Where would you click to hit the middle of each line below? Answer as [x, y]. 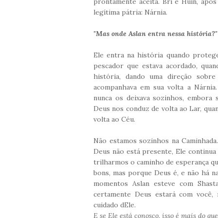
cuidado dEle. [116, 205]
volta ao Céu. [115, 119]
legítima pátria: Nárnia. [131, 12]
